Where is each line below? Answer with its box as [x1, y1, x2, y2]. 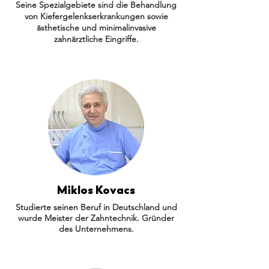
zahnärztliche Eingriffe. [53, 34, 139, 44]
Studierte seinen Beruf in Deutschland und [15, 202, 177, 213]
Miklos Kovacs [57, 183, 135, 197]
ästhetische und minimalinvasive [36, 22, 156, 33]
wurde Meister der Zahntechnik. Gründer [18, 213, 174, 223]
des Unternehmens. [58, 223, 134, 234]
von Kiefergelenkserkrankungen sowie [24, 11, 168, 22]
